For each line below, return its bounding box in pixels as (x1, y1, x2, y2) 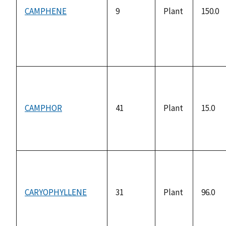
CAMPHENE (25, 5, 67, 17)
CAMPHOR (25, 102, 62, 114)
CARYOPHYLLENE (25, 186, 87, 198)
